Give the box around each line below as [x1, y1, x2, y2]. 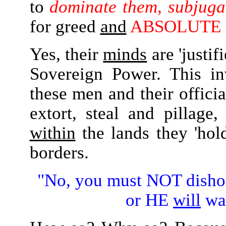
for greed [29, 17, 100, 36]
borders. [29, 143, 89, 162]
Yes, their [29, 44, 103, 64]
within [29, 123, 76, 142]
